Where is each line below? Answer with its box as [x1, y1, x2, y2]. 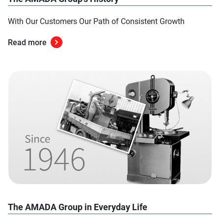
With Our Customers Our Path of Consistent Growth [8, 16, 185, 26]
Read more [8, 37, 47, 47]
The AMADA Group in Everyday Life [8, 202, 147, 213]
